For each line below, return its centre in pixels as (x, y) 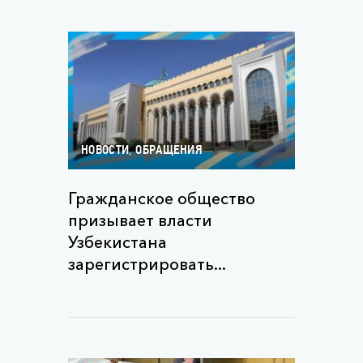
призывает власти (140, 220)
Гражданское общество (162, 199)
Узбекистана (117, 242)
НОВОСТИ (105, 151)
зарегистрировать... (147, 264)
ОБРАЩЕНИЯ (169, 151)
